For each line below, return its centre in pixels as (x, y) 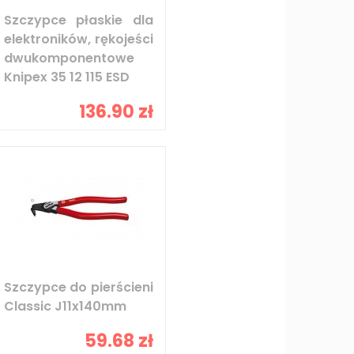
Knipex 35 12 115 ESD (66, 77)
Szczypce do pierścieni (78, 287)
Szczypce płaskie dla (78, 20)
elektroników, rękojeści (78, 39)
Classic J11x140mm (65, 306)
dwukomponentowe (69, 58)
